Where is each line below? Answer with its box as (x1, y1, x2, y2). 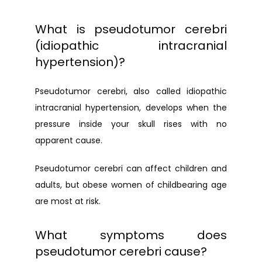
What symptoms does (35, 227, 227, 243)
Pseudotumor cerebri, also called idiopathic (35, 85, 227, 97)
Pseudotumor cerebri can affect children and (35, 163, 227, 174)
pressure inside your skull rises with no (35, 118, 227, 130)
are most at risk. (35, 195, 101, 207)
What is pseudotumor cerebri (35, 21, 227, 37)
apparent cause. (35, 135, 102, 146)
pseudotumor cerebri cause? (35, 243, 207, 260)
